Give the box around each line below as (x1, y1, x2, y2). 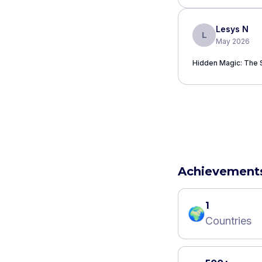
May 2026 (216, 37, 250, 46)
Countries (205, 215, 251, 227)
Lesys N (216, 24, 249, 34)
